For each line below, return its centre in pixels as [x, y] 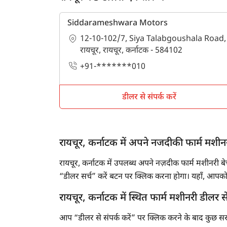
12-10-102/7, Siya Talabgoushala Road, [153, 39]
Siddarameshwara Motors [118, 23]
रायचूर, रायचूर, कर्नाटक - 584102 [131, 51]
